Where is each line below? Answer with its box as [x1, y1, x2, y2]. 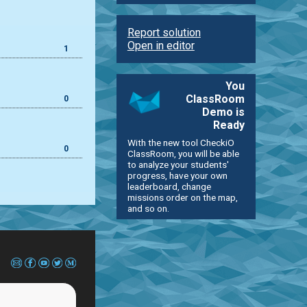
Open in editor [127, 38, 195, 52]
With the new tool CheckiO [127, 136, 234, 148]
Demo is [202, 105, 245, 119]
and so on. [127, 202, 169, 214]
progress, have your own [127, 169, 228, 181]
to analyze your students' [127, 158, 229, 170]
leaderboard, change [127, 180, 211, 192]
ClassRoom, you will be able [127, 147, 239, 159]
